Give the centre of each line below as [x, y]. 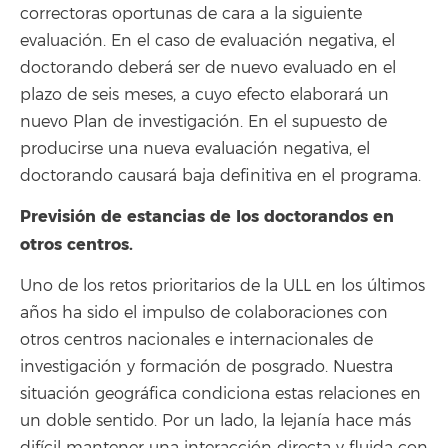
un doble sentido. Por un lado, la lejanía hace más [215, 420]
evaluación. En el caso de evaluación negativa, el [207, 40]
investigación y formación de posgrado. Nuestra [206, 366]
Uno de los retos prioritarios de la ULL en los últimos [222, 285]
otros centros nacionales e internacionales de [196, 339]
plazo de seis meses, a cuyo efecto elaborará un [204, 94]
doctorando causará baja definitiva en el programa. [220, 175]
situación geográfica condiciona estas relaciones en [220, 393]
